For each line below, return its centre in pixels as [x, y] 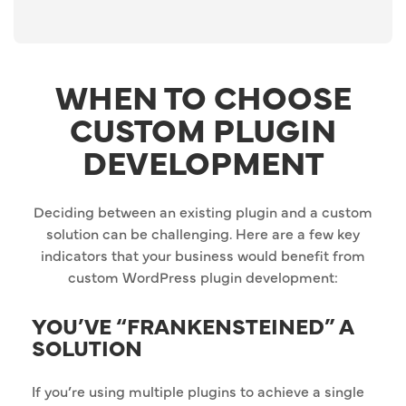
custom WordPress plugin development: [203, 277]
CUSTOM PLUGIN [203, 129]
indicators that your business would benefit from [203, 255]
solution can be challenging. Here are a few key [203, 233]
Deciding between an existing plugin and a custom [203, 212]
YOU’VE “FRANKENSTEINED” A [193, 325]
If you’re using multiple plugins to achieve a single [198, 391]
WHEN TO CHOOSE [203, 97]
